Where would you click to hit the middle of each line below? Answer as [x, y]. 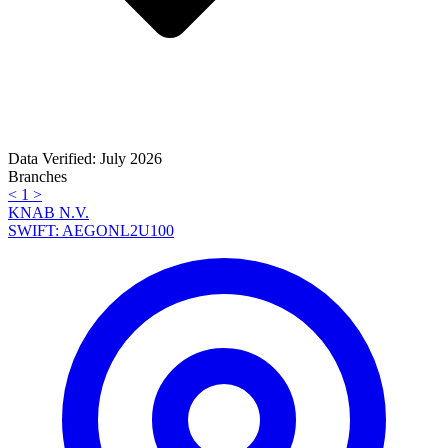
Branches [37, 177]
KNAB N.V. [48, 213]
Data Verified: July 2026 [85, 159]
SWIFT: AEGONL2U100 [91, 231]
